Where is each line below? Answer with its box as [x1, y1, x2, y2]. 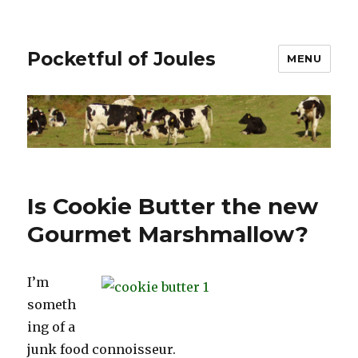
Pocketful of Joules [27, 47, 217, 70]
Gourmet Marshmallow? [27, 221, 309, 249]
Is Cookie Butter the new [27, 193, 319, 221]
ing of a [27, 319, 76, 336]
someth [27, 296, 77, 313]
